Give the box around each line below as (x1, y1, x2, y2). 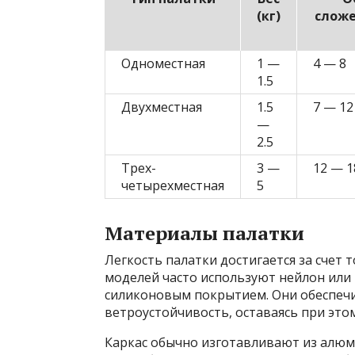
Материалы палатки (105, 220, 304, 246)
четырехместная (121, 177, 224, 195)
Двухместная (121, 98, 202, 116)
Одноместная (121, 55, 205, 73)
